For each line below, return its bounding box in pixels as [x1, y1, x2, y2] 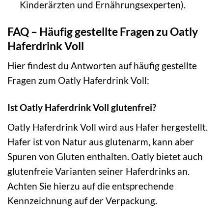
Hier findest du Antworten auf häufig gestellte [7, 60, 197, 72]
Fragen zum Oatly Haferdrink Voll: [7, 75, 149, 86]
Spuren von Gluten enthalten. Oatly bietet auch [7, 150, 203, 162]
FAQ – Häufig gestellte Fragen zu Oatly [7, 24, 198, 38]
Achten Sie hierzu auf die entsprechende [7, 180, 174, 192]
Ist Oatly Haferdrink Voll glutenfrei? [7, 102, 156, 113]
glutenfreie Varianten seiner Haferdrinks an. [7, 165, 190, 177]
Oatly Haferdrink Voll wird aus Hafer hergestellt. [7, 121, 208, 133]
